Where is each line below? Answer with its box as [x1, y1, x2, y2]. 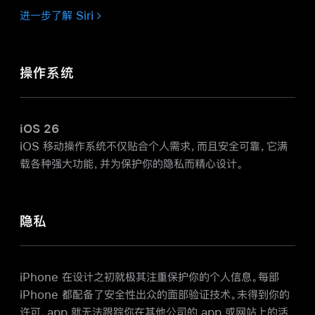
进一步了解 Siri [20, 9, 94, 22]
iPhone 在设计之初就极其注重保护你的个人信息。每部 [20, 271, 279, 283]
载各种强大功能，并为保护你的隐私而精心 [20, 157, 216, 170]
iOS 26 [20, 122, 59, 135]
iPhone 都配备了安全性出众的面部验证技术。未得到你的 [20, 288, 290, 301]
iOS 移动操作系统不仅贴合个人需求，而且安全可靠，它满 [20, 140, 288, 153]
